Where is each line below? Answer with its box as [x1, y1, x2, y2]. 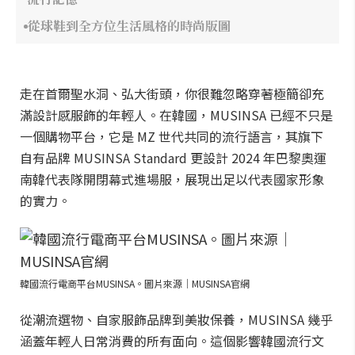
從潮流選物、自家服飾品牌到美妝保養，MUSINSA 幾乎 [20, 310, 333, 329]
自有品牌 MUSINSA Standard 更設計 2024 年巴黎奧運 [20, 148, 326, 167]
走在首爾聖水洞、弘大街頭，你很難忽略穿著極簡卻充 [20, 84, 324, 103]
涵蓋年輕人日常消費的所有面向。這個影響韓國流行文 [20, 331, 324, 350]
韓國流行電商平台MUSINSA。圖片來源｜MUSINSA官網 [20, 277, 250, 290]
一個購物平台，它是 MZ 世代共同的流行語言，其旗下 [20, 127, 323, 146]
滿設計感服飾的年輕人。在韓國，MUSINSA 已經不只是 [20, 105, 333, 124]
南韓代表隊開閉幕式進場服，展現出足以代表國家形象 [20, 170, 324, 189]
